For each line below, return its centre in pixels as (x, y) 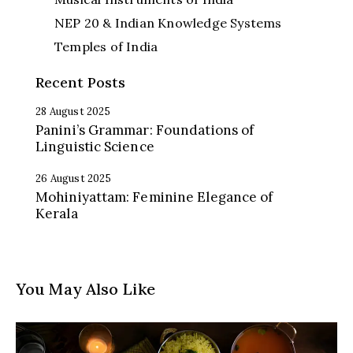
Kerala (57, 214)
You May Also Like (85, 289)
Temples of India (106, 46)
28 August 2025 (73, 111)
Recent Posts (80, 82)
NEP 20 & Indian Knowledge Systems (168, 22)
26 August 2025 (73, 179)
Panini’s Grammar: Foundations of (145, 130)
